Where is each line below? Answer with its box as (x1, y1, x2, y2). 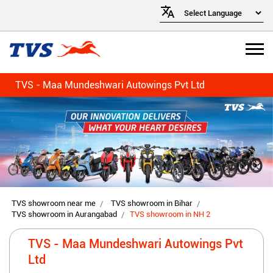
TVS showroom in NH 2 (130, 210, 210, 219)
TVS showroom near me (12, 199, 96, 208)
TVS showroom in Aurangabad (12, 209, 117, 219)
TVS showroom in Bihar (111, 199, 193, 208)
